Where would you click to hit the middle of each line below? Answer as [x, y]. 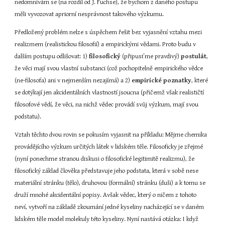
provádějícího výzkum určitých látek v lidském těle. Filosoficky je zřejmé [109, 147]
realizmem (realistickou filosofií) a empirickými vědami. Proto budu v [105, 44]
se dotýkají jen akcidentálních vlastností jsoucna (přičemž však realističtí [109, 93]
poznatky [178, 81]
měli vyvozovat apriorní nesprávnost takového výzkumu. [89, 14]
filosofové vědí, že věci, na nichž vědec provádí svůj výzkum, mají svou [107, 105]
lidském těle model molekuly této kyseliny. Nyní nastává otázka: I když [107, 219]
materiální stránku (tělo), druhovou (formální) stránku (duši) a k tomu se [110, 183]
